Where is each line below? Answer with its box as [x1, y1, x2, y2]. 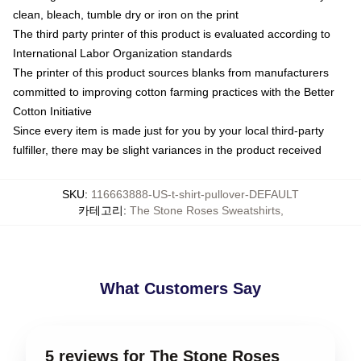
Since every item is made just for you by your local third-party [13, 123, 324, 137]
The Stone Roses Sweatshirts [129, 203, 280, 217]
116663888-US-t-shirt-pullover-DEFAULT [91, 187, 299, 201]
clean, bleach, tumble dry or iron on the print [13, 7, 239, 21]
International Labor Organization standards [13, 46, 232, 60]
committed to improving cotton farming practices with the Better [13, 85, 334, 98]
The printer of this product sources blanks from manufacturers [13, 65, 329, 79]
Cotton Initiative [13, 104, 92, 118]
